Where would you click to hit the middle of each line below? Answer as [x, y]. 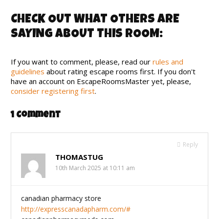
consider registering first [53, 91]
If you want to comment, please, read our [82, 62]
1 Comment [36, 115]
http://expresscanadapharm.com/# [76, 209]
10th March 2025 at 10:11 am [95, 168]
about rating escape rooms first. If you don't [120, 71]
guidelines [28, 71]
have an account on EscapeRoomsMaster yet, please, [101, 81]
